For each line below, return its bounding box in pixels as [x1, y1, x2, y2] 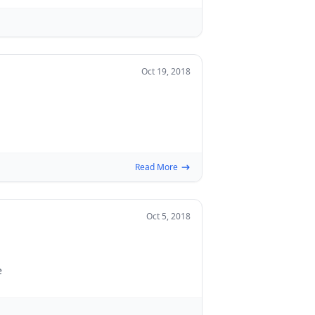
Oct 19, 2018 [141, 65, 191, 77]
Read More [135, 161, 178, 173]
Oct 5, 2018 [146, 210, 191, 222]
